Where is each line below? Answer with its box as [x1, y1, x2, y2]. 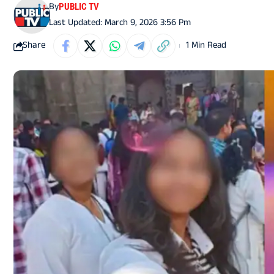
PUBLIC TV [59, 1, 100, 13]
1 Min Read [186, 38, 226, 54]
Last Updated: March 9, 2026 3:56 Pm [49, 16, 191, 32]
